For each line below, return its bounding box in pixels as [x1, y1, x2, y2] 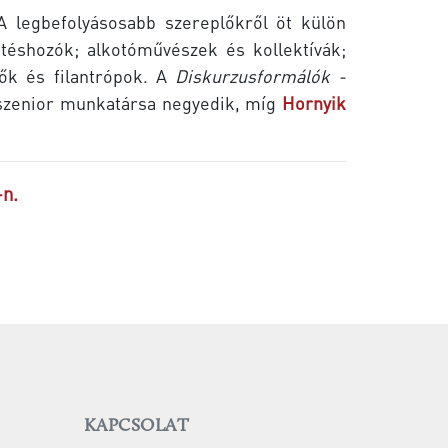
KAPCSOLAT [83, 417, 189, 437]
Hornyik [282, 91, 347, 115]
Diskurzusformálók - [174, 64, 347, 88]
